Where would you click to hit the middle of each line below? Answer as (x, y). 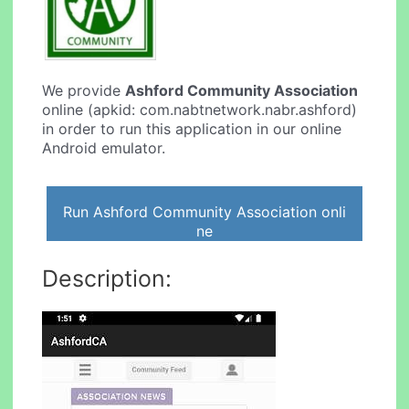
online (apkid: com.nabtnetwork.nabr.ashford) (200, 110)
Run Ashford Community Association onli (204, 211)
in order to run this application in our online (192, 129)
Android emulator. (104, 148)
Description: (107, 278)
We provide (84, 91)
